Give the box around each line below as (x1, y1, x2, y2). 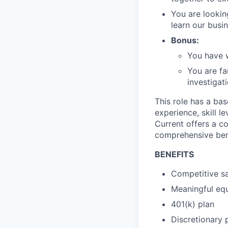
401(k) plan (171, 199, 214, 209)
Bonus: (171, 35, 199, 45)
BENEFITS (155, 149, 194, 159)
